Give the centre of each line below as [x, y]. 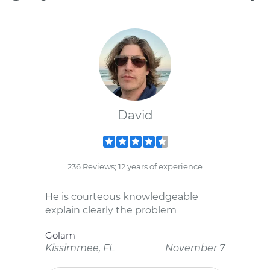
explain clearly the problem [111, 210]
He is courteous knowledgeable [122, 197]
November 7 [195, 248]
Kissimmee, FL [80, 248]
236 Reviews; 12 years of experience [135, 166]
